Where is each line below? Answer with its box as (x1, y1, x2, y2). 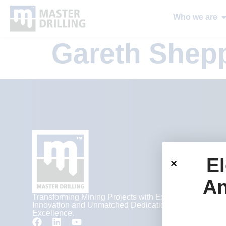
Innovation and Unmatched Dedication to (32, 200, 178, 209)
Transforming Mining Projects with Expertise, (32, 192, 191, 201)
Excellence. (32, 208, 74, 217)
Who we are (173, 12, 217, 21)
